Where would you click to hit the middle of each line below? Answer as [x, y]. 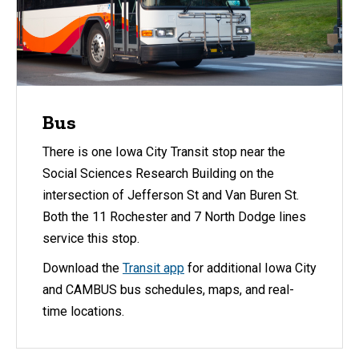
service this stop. [91, 238]
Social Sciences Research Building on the [158, 173]
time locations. [83, 311]
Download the [83, 268]
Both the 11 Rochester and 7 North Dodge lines [174, 216]
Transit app [153, 268]
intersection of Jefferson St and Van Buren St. [171, 195]
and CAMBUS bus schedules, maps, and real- [168, 289]
